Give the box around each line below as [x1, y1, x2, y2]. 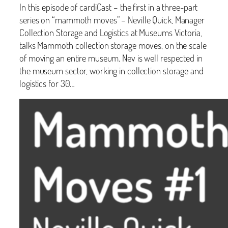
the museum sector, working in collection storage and [19, 64, 204, 76]
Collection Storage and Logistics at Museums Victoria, [19, 26, 202, 38]
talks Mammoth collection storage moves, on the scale [19, 39, 207, 51]
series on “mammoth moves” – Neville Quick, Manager [19, 13, 205, 25]
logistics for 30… [19, 77, 75, 89]
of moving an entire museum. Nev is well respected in [19, 51, 203, 64]
